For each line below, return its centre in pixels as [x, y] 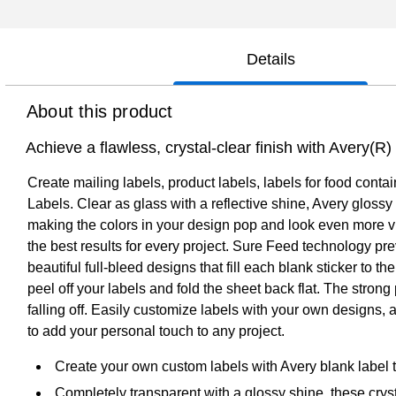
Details [270, 59]
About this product [100, 111]
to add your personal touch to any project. [156, 331]
